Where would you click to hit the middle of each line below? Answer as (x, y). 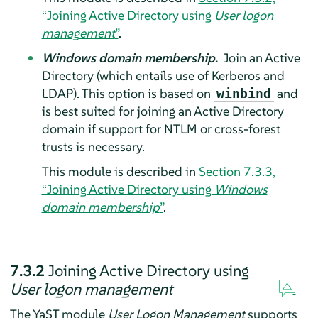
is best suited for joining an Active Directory (163, 111)
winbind (243, 93)
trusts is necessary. (93, 146)
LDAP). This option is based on (127, 93)
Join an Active (260, 57)
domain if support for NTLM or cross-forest (161, 128)
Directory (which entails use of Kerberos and (163, 75)
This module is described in (120, 171)
